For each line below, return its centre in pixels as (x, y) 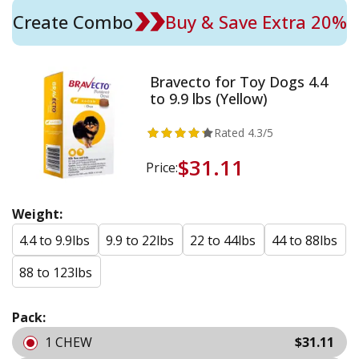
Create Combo (73, 21)
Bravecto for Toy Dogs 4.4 (239, 81)
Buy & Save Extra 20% (256, 21)
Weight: (37, 214)
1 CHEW (69, 342)
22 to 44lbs (223, 240)
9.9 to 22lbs (140, 240)
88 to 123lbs (56, 272)
